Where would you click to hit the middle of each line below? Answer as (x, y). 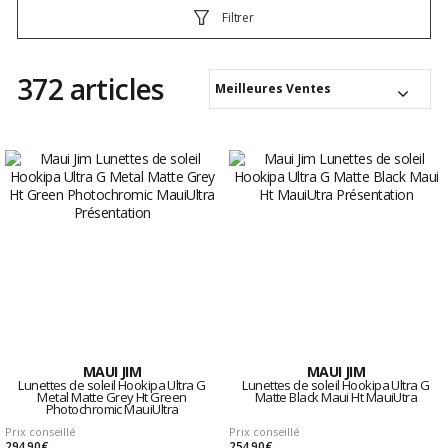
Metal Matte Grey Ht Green (112, 396)
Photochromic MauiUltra (112, 408)
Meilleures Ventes (273, 88)
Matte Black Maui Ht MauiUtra (336, 396)
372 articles (90, 88)
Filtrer (238, 17)
